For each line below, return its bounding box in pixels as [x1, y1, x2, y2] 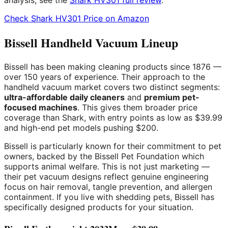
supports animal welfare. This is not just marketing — [4, 161, 210, 172]
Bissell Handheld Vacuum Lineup [4, 34, 178, 52]
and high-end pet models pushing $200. [4, 123, 158, 133]
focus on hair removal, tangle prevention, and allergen [4, 182, 212, 192]
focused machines [4, 102, 77, 113]
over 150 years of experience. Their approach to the [4, 72, 205, 82]
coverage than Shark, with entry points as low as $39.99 [4, 112, 222, 123]
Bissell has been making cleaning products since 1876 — [4, 62, 221, 72]
